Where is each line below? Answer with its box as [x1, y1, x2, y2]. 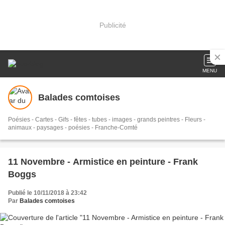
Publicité [99, 21, 126, 29]
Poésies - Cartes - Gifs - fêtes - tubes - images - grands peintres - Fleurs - [8, 116, 205, 123]
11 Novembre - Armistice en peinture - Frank [8, 157, 198, 167]
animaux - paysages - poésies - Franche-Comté [8, 124, 138, 131]
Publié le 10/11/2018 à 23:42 [8, 189, 87, 196]
